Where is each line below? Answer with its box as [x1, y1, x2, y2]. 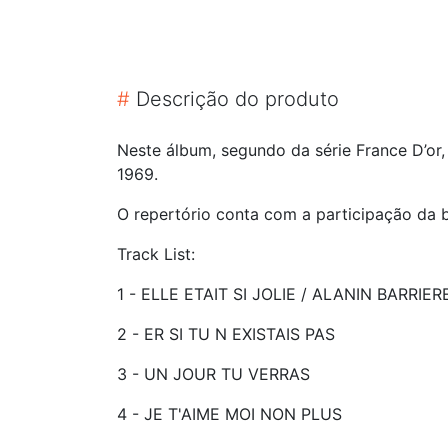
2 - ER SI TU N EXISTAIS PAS [117, 323, 335, 344]
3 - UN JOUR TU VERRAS [117, 363, 310, 384]
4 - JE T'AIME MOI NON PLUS [117, 403, 342, 424]
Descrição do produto [130, 86, 339, 111]
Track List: [117, 243, 195, 264]
